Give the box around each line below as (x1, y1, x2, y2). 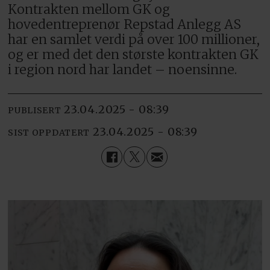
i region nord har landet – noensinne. (8, 61, 237, 78)
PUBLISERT (8, 104, 61, 116)
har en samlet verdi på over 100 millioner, (8, 31, 260, 48)
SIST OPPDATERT (8, 127, 90, 138)
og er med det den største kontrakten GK (8, 46, 259, 63)
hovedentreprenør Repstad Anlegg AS (8, 16, 242, 33)
